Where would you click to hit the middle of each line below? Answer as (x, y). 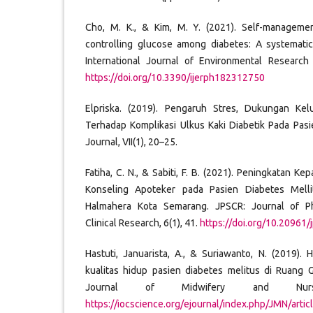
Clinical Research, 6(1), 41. (143, 223)
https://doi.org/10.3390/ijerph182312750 (175, 77)
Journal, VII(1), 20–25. (131, 141)
